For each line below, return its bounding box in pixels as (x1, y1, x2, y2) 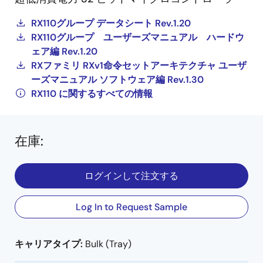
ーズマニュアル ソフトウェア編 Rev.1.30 (31, 73, 204, 86)
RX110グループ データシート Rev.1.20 (31, 17, 191, 29)
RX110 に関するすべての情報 (31, 87, 153, 100)
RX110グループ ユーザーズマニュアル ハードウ (31, 31, 244, 43)
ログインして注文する (85, 170, 178, 182)
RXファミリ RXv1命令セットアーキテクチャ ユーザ (31, 59, 247, 72)
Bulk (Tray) (85, 238, 131, 250)
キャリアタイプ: (15, 238, 85, 250)
